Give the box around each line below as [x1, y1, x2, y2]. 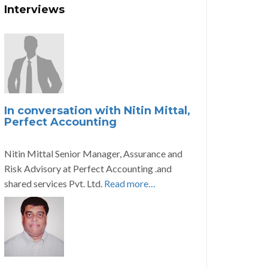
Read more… [104, 178, 156, 189]
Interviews [4, 3, 65, 16]
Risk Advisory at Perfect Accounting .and [4, 163, 172, 174]
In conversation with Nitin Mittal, [4, 104, 190, 117]
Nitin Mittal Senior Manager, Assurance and [4, 148, 182, 159]
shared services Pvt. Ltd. [4, 178, 104, 189]
